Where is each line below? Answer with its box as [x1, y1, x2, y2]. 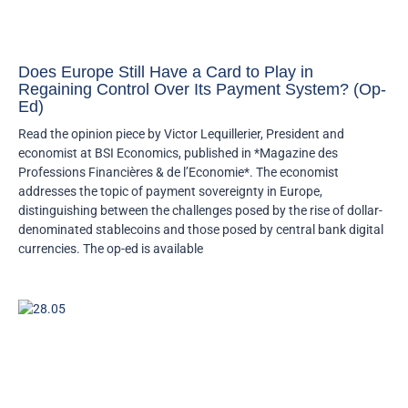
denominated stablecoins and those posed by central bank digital [18, 222, 383, 238]
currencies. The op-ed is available [18, 241, 203, 257]
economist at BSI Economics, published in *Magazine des [18, 146, 338, 161]
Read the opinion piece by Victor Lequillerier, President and [18, 127, 344, 142]
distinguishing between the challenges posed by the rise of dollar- [18, 203, 382, 219]
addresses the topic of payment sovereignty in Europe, [18, 184, 322, 199]
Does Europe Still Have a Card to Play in [18, 63, 313, 82]
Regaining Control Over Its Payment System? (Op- [18, 80, 386, 99]
